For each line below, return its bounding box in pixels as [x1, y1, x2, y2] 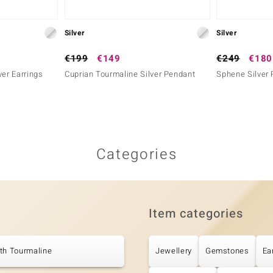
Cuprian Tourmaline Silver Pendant [64, 68, 196, 80]
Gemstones [205, 244, 249, 257]
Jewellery [155, 244, 192, 257]
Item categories [149, 204, 243, 222]
